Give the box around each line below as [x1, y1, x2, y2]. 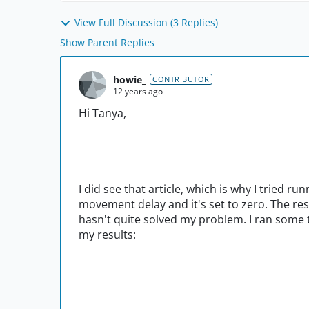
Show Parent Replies [60, 36, 154, 50]
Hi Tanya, [79, 106, 129, 121]
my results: [79, 227, 139, 243]
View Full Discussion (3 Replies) [74, 16, 218, 29]
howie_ [113, 72, 146, 86]
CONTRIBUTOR [152, 74, 210, 85]
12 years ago [113, 85, 163, 97]
